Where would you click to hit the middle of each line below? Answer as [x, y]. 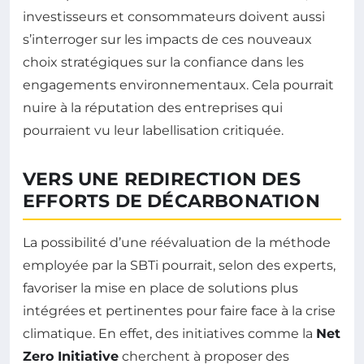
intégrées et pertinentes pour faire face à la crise [179, 311]
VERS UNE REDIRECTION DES [162, 180]
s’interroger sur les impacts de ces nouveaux [167, 40]
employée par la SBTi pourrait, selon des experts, [179, 266]
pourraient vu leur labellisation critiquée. [153, 131]
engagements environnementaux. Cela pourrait [178, 85]
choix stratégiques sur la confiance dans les [163, 63]
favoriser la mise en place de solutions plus [160, 288]
